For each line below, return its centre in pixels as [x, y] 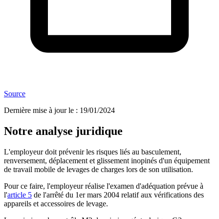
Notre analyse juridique [63, 131]
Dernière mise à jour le [39, 110]
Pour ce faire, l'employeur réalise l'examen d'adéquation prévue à [104, 186]
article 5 [20, 195]
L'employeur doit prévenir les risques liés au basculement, [93, 152]
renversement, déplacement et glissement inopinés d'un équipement [107, 161]
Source [15, 94]
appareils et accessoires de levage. [57, 204]
